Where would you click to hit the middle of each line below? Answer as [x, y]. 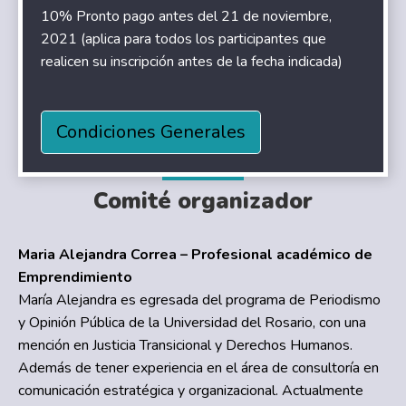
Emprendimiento [75, 277]
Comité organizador [203, 201]
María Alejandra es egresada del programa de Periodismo [199, 300]
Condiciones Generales [151, 131]
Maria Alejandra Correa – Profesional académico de [195, 254]
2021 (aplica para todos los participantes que [184, 39]
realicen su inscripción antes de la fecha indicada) [192, 61]
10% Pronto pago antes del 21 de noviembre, [187, 16]
